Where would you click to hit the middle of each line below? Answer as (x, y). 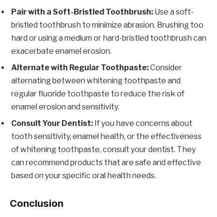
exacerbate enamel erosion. (61, 51)
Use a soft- (173, 12)
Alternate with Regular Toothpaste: (80, 68)
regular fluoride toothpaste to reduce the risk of (98, 94)
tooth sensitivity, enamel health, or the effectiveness (106, 137)
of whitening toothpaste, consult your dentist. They (103, 150)
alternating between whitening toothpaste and (96, 81)
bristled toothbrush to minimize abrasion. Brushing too (107, 25)
